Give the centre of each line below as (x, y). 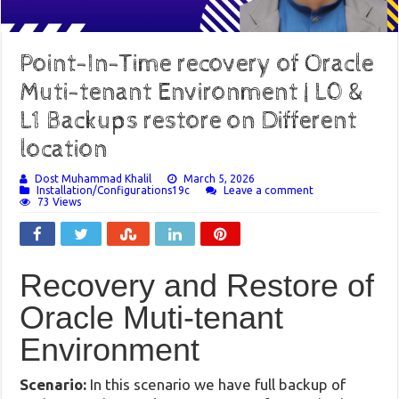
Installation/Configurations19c (114, 190)
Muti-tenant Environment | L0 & (191, 92)
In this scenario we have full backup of (218, 384)
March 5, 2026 (220, 178)
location (64, 149)
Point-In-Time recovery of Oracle (197, 64)
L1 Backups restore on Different (189, 121)
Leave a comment (269, 190)
